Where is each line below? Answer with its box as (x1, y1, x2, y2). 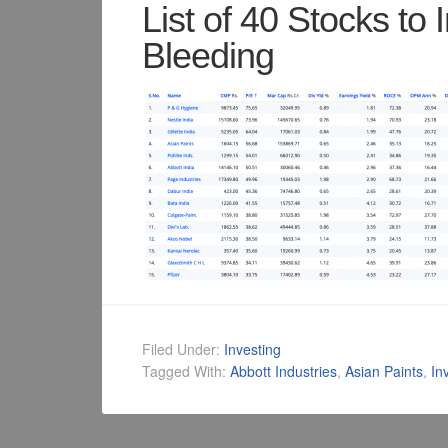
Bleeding (142, 35, 274, 77)
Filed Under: (142, 339, 224, 360)
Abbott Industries (230, 361, 337, 382)
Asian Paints (345, 361, 423, 382)
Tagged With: (142, 361, 230, 382)
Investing (224, 339, 281, 360)
